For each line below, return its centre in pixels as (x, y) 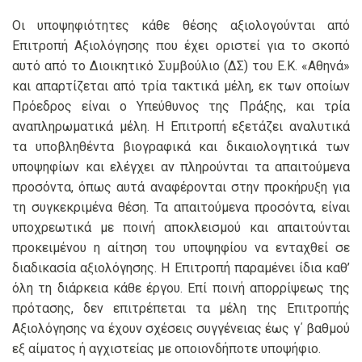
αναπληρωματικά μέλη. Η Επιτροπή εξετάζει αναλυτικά (181, 127)
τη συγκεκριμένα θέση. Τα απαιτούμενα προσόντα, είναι (181, 208)
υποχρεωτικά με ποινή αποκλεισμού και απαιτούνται (181, 228)
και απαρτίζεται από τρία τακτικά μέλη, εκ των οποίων (181, 86)
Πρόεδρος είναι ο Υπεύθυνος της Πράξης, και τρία (181, 107)
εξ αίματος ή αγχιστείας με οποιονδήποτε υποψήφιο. (166, 349)
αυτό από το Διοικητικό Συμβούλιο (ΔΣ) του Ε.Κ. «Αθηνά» (181, 66)
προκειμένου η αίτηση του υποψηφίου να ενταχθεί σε (181, 248)
